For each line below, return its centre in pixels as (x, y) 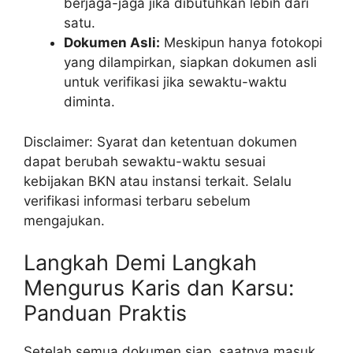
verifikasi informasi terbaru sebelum (137, 201)
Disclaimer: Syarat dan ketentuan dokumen (160, 141)
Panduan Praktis (105, 314)
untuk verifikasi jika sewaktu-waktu (175, 82)
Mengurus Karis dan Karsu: (159, 288)
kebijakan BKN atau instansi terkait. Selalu (158, 181)
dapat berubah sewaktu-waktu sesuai (145, 161)
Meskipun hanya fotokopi (241, 43)
